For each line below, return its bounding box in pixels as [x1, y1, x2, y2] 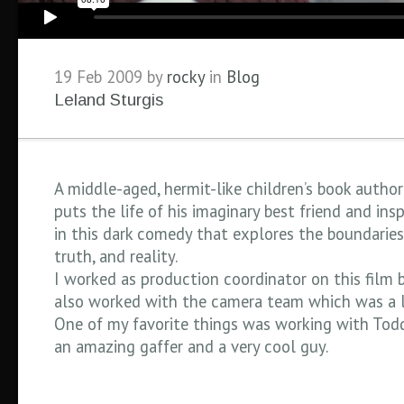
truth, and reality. [54, 245, 178, 267]
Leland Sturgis [54, 90, 163, 109]
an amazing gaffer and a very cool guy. [54, 335, 328, 357]
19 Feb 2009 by [54, 66, 167, 87]
